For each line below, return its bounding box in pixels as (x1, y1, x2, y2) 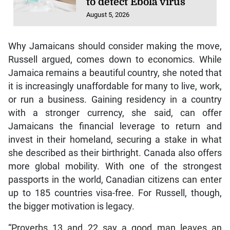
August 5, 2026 (86, 10, 130, 18)
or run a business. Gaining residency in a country (8, 94, 222, 105)
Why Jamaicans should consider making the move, (8, 41, 222, 52)
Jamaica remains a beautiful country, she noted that (8, 68, 222, 79)
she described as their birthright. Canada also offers (8, 148, 222, 159)
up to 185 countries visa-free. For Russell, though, (8, 188, 222, 199)
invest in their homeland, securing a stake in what (8, 135, 222, 145)
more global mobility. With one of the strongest (8, 161, 222, 172)
